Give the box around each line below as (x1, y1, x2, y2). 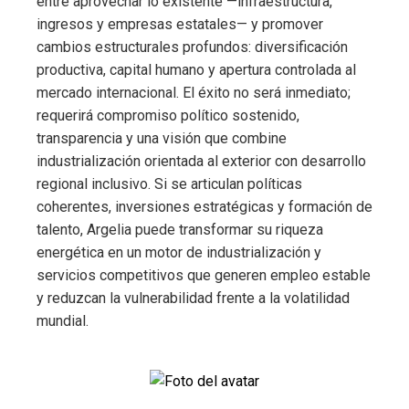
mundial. (37, 311, 89, 330)
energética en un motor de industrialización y (37, 243, 321, 261)
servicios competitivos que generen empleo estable (37, 266, 371, 284)
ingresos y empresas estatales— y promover (37, 15, 323, 33)
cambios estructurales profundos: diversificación (37, 37, 348, 56)
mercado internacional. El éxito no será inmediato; (37, 83, 351, 101)
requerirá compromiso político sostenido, (37, 106, 299, 124)
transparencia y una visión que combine (37, 129, 287, 147)
